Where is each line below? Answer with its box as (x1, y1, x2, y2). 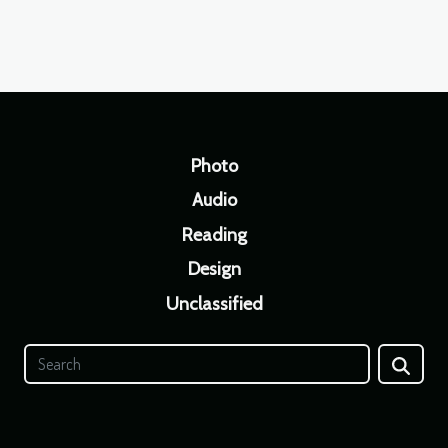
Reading (181, 223, 247, 246)
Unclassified (165, 292, 263, 315)
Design (187, 258, 241, 280)
